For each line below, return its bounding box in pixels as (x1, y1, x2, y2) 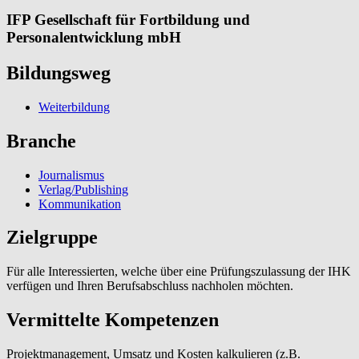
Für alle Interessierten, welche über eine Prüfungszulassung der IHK (6, 264, 351, 279)
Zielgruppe (6, 227, 98, 248)
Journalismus (38, 167, 104, 182)
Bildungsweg (6, 62, 111, 83)
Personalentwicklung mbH (6, 28, 181, 46)
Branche (6, 130, 76, 151)
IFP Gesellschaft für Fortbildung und (6, 10, 250, 28)
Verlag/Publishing (38, 182, 128, 196)
